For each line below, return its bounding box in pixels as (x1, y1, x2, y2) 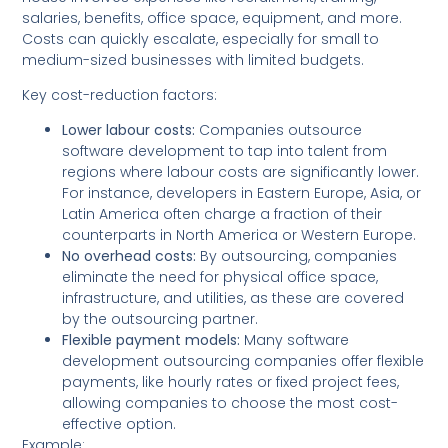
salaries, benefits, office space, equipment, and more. (22, 7, 403, 28)
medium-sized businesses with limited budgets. (22, 49, 365, 70)
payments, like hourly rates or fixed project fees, (62, 372, 400, 393)
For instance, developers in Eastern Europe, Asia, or (62, 183, 422, 204)
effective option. (62, 414, 177, 435)
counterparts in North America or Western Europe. (62, 225, 417, 246)
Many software (240, 330, 350, 351)
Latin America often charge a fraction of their (62, 204, 383, 225)
